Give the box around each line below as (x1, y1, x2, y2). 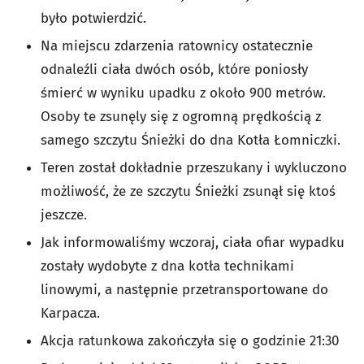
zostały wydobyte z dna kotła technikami (41, 257, 294, 275)
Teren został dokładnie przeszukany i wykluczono (41, 158, 347, 176)
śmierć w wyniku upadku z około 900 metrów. (41, 84, 326, 102)
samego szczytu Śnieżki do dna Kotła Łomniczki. (41, 131, 340, 149)
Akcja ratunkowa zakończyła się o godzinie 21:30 (41, 331, 339, 349)
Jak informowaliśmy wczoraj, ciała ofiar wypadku (41, 233, 344, 251)
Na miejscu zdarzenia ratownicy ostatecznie (41, 37, 313, 54)
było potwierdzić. (41, 9, 146, 27)
